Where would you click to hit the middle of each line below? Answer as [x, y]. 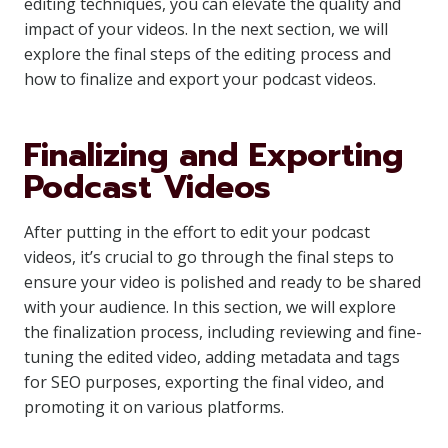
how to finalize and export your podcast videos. [200, 79]
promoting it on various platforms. [154, 407]
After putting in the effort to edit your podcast [197, 232]
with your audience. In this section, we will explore [210, 307]
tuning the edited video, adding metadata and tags [212, 357]
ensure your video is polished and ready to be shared [222, 282]
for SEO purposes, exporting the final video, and [204, 382]
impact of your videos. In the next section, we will [206, 29]
